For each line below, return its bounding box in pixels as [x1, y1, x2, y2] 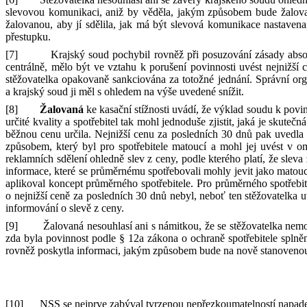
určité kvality [5, 116, 66, 127]
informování [5, 202, 61, 214]
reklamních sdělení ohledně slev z [5, 153, 153, 164]
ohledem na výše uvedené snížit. [104, 86, 244, 97]
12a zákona [127, 232, 182, 244]
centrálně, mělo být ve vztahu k [5, 61, 146, 73]
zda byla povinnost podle [5, 232, 119, 244]
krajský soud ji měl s [13, 86, 101, 97]
